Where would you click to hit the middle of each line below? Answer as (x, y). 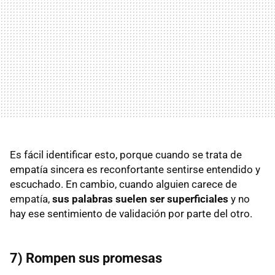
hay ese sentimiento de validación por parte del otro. (131, 214)
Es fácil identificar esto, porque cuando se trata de (126, 155)
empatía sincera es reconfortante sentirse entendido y (135, 170)
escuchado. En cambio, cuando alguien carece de (123, 184)
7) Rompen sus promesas (86, 258)
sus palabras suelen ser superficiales (140, 199)
